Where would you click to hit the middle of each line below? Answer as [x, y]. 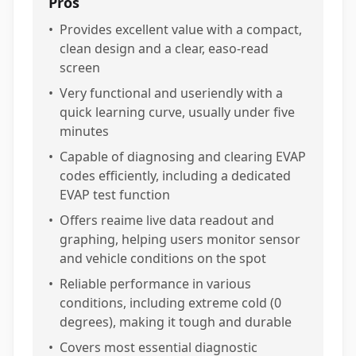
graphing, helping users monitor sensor [180, 239]
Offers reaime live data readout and [167, 220]
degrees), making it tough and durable [176, 322]
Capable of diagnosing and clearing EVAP [183, 157]
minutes [84, 131]
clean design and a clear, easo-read [164, 48]
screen [80, 68]
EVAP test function [115, 195]
